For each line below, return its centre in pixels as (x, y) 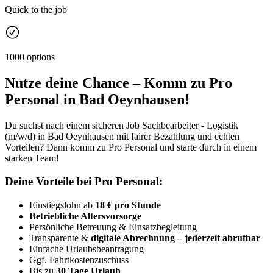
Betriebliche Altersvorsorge (85, 216)
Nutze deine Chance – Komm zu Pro (119, 83)
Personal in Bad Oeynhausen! (97, 99)
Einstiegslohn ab (62, 205)
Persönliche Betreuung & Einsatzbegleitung (113, 227)
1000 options (30, 57)
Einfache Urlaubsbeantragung (87, 249)
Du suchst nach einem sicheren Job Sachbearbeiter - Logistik (122, 125)
